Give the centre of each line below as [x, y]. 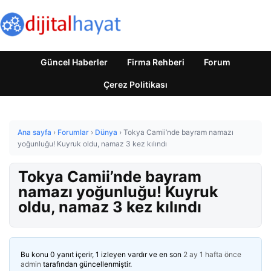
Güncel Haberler [74, 62]
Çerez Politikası [135, 84]
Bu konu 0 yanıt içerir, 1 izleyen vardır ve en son [102, 254]
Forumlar [73, 132]
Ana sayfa [34, 132]
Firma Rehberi [156, 62]
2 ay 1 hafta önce [212, 254]
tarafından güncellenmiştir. [87, 264]
